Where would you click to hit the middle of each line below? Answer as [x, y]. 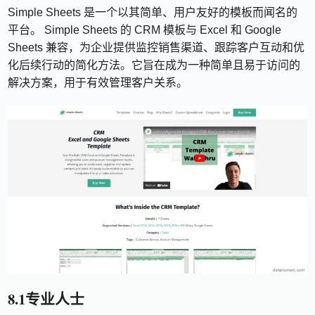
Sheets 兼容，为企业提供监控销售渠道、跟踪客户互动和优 [156, 47]
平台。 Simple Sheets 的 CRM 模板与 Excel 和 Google [145, 30]
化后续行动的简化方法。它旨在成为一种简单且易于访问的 [154, 65]
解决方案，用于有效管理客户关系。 [98, 82]
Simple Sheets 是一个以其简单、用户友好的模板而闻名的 [153, 12]
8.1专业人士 [46, 298]
